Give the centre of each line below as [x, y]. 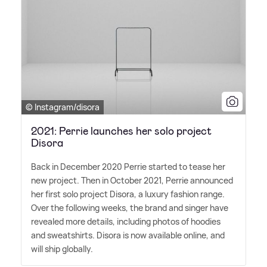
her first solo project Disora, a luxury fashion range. [128, 194]
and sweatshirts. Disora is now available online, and [128, 235]
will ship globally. [62, 249]
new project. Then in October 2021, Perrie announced [132, 181]
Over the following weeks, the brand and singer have [130, 208]
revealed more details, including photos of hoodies [126, 222]
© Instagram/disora [63, 107]
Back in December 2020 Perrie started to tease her [128, 167]
